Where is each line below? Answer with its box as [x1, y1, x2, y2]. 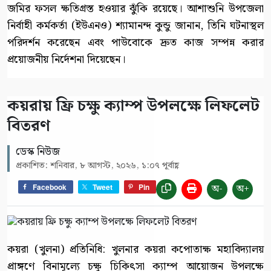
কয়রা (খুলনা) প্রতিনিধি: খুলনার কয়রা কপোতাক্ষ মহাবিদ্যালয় [7, 240, 264, 258]
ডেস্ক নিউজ [16, 143, 60, 160]
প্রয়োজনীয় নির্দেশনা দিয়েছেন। [7, 50, 125, 68]
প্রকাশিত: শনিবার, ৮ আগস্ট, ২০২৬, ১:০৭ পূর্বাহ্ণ [16, 158, 179, 173]
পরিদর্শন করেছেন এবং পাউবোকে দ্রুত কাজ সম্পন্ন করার [7, 33, 264, 51]
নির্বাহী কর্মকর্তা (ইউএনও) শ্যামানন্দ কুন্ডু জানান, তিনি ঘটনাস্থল [7, 16, 264, 34]
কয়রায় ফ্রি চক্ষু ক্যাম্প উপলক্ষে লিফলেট [7, 93, 260, 119]
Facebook [33, 181, 67, 193]
